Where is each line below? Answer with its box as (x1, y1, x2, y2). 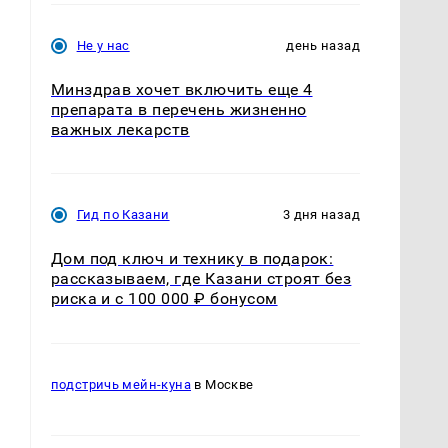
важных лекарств (50, 120, 190, 140)
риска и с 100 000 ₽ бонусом (50, 289, 278, 309)
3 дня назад (282, 207, 360, 223)
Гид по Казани (76, 207, 170, 223)
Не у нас (76, 38, 130, 54)
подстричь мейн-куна (50, 376, 192, 392)
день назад (286, 38, 360, 54)
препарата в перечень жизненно (50, 100, 307, 120)
